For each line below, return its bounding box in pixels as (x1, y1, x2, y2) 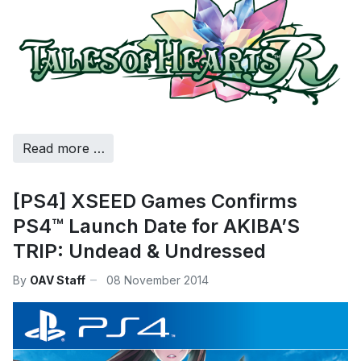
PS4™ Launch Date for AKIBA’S (13, 214, 300, 239)
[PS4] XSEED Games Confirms (13, 189, 297, 214)
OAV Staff (30, 272, 85, 287)
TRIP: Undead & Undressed (13, 239, 266, 263)
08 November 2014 (106, 272, 209, 287)
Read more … (22, 140, 105, 157)
